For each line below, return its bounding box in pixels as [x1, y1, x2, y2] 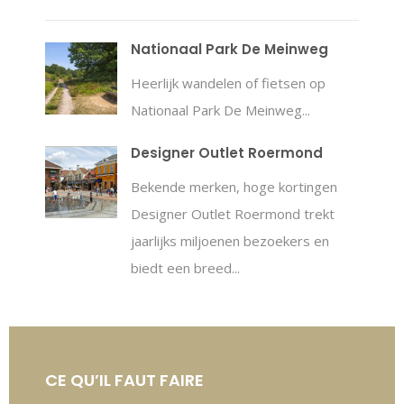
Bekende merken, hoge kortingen [131, 178, 337, 196]
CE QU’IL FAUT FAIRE [45, 369, 204, 391]
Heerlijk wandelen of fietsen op [131, 74, 326, 92]
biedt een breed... [131, 259, 240, 277]
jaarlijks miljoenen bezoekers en [131, 232, 329, 250]
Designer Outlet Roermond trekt [131, 205, 335, 223]
